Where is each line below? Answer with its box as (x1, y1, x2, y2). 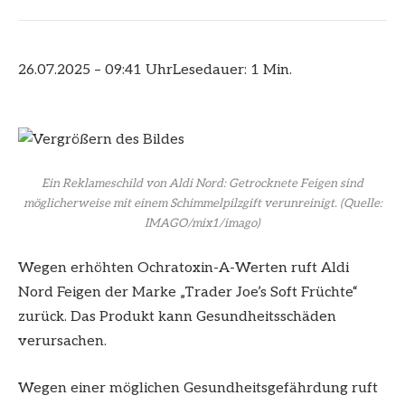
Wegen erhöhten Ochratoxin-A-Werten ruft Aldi (18, 259, 349, 278)
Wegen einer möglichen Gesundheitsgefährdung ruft (18, 379, 378, 397)
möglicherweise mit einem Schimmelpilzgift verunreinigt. (23, 196, 337, 212)
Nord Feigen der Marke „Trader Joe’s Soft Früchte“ (18, 284, 358, 302)
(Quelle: (336, 196, 382, 212)
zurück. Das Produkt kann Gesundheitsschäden (18, 308, 336, 326)
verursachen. (18, 333, 107, 351)
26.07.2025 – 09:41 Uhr (18, 61, 173, 80)
